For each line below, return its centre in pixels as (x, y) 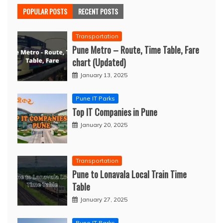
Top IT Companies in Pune (115, 112)
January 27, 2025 (104, 200)
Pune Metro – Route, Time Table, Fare (136, 50)
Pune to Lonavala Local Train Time (129, 174)
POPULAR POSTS (45, 11)
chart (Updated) (99, 62)
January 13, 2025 (104, 75)
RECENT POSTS (98, 11)
